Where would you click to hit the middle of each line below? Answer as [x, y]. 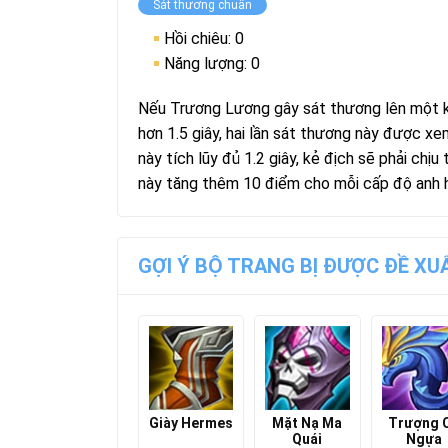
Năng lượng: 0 [212, 63]
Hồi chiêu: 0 [204, 38]
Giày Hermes [191, 423]
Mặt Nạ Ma [307, 423]
